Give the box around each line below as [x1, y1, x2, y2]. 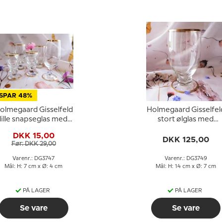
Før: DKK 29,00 [11, 141, 56, 147]
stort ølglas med [158, 116, 214, 123]
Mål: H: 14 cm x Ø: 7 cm [155, 164, 216, 169]
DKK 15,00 [12, 131, 55, 140]
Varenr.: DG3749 [164, 156, 207, 161]
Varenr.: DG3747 [12, 156, 55, 161]
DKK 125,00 [162, 136, 209, 144]
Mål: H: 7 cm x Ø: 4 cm [4, 164, 62, 169]
